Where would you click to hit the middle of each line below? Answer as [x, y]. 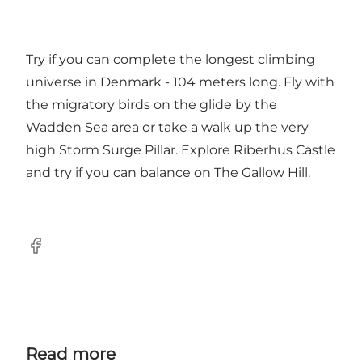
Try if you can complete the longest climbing [170, 59]
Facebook [57, 254]
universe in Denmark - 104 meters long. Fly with [180, 82]
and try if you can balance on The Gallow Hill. [168, 172]
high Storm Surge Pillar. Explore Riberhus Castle [181, 149]
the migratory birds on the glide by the [152, 104]
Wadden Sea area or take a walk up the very [167, 127]
